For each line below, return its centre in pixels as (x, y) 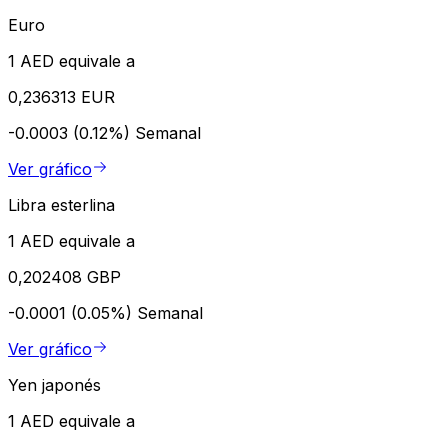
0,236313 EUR (61, 96)
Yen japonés (54, 384)
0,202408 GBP (64, 276)
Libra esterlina (61, 204)
